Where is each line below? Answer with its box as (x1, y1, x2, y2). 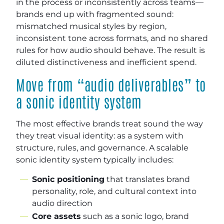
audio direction (32, 198, 92, 208)
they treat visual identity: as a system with (16, 130, 183, 140)
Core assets (32, 211, 81, 221)
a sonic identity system (16, 91, 142, 110)
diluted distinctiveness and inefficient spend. (16, 57, 196, 67)
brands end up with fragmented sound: (16, 9, 173, 19)
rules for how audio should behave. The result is (16, 45, 205, 55)
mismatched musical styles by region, (16, 21, 166, 31)
